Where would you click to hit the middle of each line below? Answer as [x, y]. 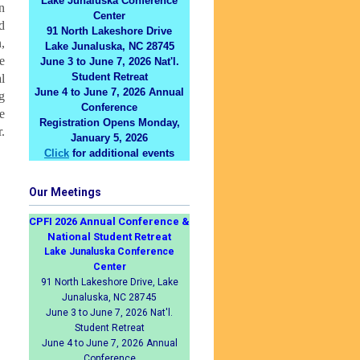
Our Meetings [65, 192]
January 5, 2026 [109, 137]
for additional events [122, 153]
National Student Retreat [109, 236]
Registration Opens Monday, [109, 122]
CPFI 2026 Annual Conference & [109, 221]
